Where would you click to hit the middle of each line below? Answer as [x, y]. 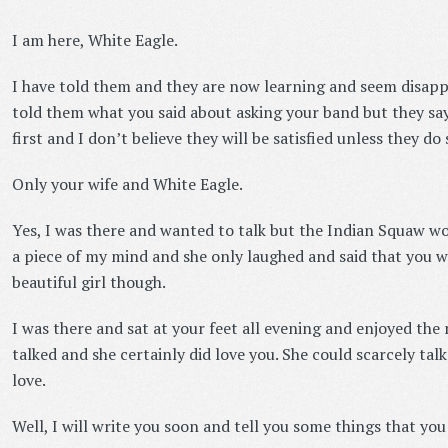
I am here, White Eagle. [94, 40]
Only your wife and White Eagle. [127, 184]
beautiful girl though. [88, 282]
